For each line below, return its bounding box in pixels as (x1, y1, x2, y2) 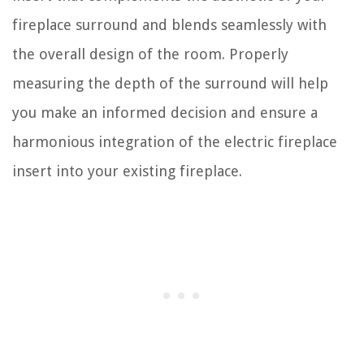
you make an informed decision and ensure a (12, 103, 318, 121)
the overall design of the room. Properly (12, 45, 288, 63)
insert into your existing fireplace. (12, 162, 242, 180)
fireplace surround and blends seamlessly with (12, 15, 327, 33)
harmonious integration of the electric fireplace (12, 132, 337, 150)
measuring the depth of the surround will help (12, 74, 328, 92)
